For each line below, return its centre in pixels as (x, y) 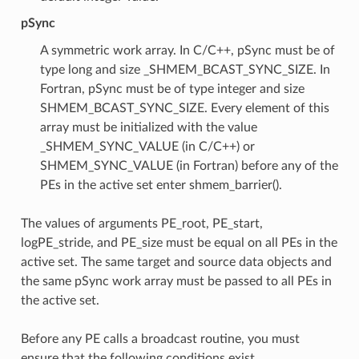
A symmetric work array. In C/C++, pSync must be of (187, 50)
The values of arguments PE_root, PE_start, (141, 223)
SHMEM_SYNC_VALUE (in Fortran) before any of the (189, 165)
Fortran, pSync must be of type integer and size (172, 89)
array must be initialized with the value (148, 127)
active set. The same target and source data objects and (176, 262)
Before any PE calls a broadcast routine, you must (160, 339)
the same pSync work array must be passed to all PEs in (176, 281)
